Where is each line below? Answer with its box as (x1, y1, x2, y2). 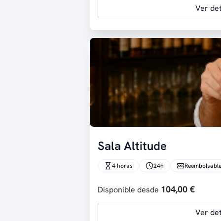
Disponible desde (98, 184, 161, 195)
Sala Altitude (98, 138, 167, 153)
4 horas (112, 162, 133, 170)
